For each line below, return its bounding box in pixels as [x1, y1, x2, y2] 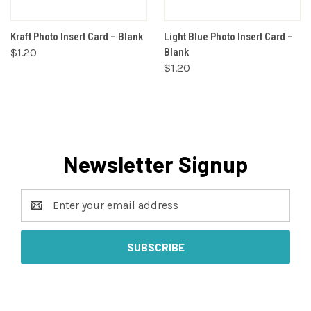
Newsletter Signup [62, 150, 249, 177]
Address [21, 206, 62, 220]
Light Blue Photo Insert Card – [164, 30, 293, 43]
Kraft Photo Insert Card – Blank [10, 30, 143, 43]
